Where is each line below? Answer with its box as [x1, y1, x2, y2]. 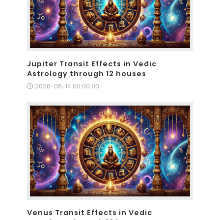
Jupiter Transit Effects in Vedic [27, 59, 157, 69]
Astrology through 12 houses [27, 69, 146, 79]
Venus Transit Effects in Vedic [27, 207, 152, 218]
